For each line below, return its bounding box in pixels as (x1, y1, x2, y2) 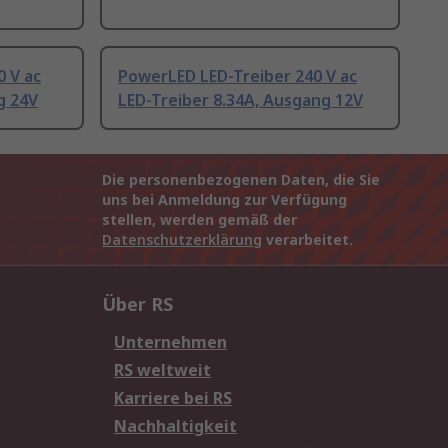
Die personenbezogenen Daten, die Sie (102, 170, 380, 190)
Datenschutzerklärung (102, 230, 262, 250)
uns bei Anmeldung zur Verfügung (102, 190, 347, 210)
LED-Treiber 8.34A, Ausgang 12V (118, 89, 363, 112)
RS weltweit (114, 359, 211, 382)
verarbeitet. (262, 230, 353, 250)
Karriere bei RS (114, 387, 232, 410)
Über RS (102, 292, 173, 317)
